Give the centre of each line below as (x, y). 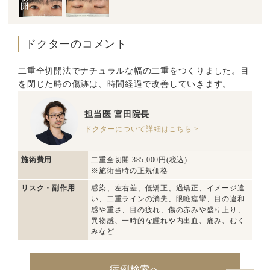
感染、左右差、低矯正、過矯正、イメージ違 (168, 188)
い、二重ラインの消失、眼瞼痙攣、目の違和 (168, 199)
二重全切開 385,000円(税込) (139, 160)
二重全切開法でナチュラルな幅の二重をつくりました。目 (134, 71)
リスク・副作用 (48, 188)
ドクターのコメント (76, 44)
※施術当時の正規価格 (130, 171)
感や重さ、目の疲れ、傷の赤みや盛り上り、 (168, 210)
